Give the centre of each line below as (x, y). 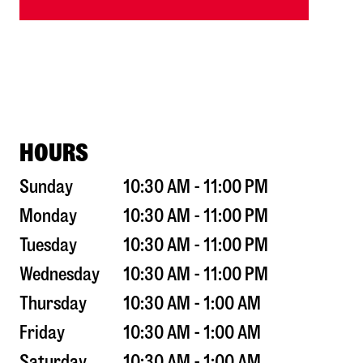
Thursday (53, 304)
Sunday (46, 187)
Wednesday (60, 275)
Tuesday (48, 246)
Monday (48, 216)
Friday (42, 333)
